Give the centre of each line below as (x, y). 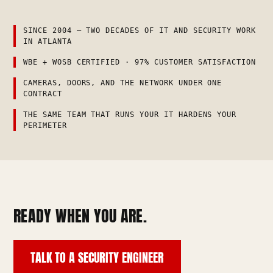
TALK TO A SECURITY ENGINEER (97, 257)
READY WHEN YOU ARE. (80, 215)
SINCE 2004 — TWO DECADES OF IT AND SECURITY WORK (140, 30)
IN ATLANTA (48, 41)
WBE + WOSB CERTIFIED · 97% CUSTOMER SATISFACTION (140, 62)
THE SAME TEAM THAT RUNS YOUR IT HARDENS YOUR (130, 114)
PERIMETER (45, 125)
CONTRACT (43, 94)
